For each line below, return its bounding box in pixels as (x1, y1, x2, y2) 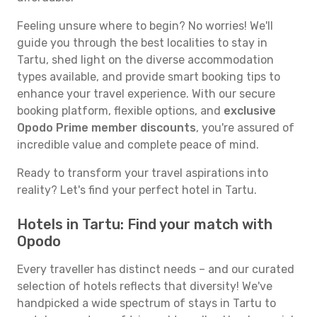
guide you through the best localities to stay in (17, 36, 267, 50)
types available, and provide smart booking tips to (17, 70, 280, 83)
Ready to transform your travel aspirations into (17, 166, 268, 180)
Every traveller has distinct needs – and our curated (17, 263, 294, 276)
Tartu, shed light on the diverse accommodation (17, 53, 274, 67)
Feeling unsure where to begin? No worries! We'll (17, 19, 273, 33)
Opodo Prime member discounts (17, 121, 196, 134)
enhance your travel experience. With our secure (17, 87, 275, 100)
